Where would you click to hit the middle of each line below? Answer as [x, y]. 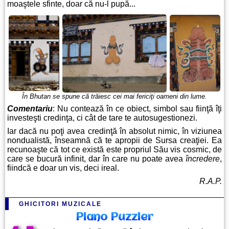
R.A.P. [211, 181]
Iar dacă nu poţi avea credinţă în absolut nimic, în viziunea [114, 131]
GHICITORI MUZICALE [60, 204]
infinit [73, 159]
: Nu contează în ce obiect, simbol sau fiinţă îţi [137, 109]
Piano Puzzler [114, 218]
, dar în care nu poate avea [135, 159]
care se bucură [35, 159]
